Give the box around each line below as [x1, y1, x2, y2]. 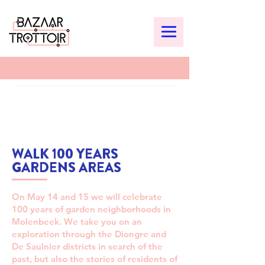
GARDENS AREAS [12, 158, 121, 177]
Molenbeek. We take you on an [12, 216, 142, 227]
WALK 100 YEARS [12, 144, 118, 164]
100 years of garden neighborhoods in [12, 203, 171, 215]
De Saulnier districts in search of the [12, 241, 163, 252]
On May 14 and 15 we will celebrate [12, 191, 162, 202]
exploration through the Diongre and [12, 228, 166, 240]
